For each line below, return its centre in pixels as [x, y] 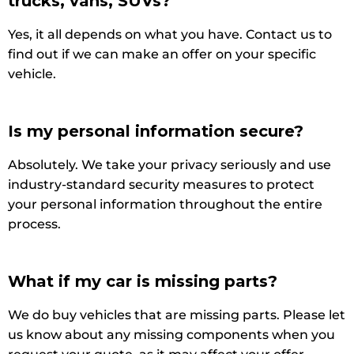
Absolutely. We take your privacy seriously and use [169, 164]
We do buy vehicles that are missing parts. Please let [177, 314]
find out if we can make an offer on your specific [162, 54]
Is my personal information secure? [156, 131]
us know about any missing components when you [171, 334]
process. [34, 224]
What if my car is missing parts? [143, 281]
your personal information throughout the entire [165, 204]
